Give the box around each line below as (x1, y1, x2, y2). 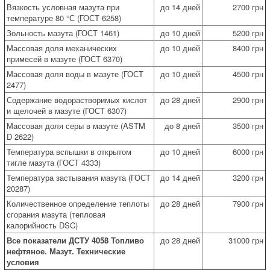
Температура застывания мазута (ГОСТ (7, 171, 151, 183)
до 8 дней (165, 119, 200, 131)
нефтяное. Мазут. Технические (7, 245, 125, 257)
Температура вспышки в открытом (7, 145, 131, 157)
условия (7, 256, 39, 268)
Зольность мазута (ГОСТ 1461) (7, 27, 119, 39)
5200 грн (233, 27, 263, 39)
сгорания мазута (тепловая (7, 208, 105, 220)
